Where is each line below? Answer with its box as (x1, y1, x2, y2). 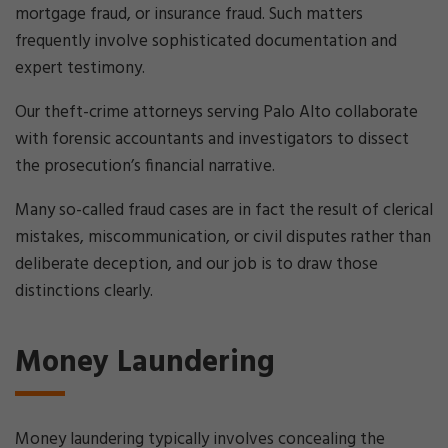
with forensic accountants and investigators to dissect (15, 126, 409, 153)
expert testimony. (15, 55, 145, 82)
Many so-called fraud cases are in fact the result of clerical (15, 197, 433, 224)
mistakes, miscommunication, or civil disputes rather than (15, 224, 431, 251)
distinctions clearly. (15, 278, 153, 305)
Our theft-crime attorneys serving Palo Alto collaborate (15, 99, 418, 126)
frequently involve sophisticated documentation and (15, 28, 397, 55)
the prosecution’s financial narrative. (15, 153, 275, 180)
